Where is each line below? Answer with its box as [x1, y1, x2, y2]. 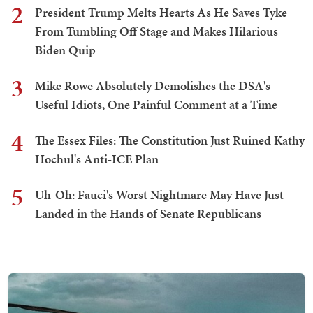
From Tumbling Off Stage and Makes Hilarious [35, 22, 278, 41]
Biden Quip [35, 41, 96, 59]
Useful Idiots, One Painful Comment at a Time [35, 96, 277, 114]
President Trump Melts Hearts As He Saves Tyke [35, 3, 287, 22]
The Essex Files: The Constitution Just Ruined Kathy [35, 131, 305, 150]
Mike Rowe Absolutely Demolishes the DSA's [35, 77, 270, 95]
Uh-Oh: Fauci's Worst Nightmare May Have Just [35, 186, 284, 204]
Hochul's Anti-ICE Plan [35, 150, 159, 168]
